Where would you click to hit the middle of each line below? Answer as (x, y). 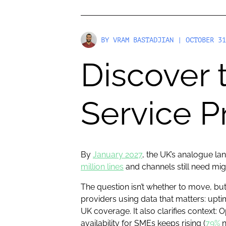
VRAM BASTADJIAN (143, 40)
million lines (102, 167)
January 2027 (118, 155)
